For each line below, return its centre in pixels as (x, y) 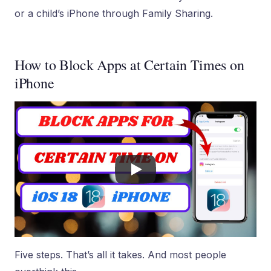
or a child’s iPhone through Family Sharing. (114, 13)
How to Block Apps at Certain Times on (129, 65)
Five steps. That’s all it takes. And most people (120, 255)
